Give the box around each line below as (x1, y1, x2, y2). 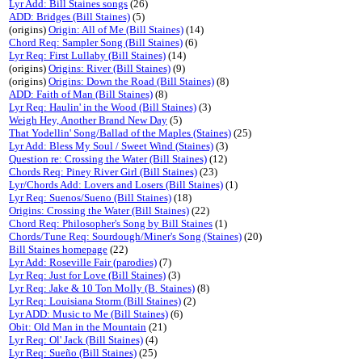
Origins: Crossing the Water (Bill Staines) (9, 204, 189, 217)
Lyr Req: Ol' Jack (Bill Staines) (9, 334, 143, 346)
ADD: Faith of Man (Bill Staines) (9, 88, 153, 100)
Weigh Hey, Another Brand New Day (9, 114, 167, 126)
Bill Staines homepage (9, 243, 107, 255)
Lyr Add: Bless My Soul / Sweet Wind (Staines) (9, 140, 213, 152)
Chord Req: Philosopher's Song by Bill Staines (9, 217, 213, 229)
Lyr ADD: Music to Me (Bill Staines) (9, 308, 168, 320)
